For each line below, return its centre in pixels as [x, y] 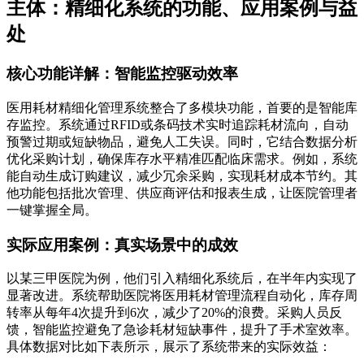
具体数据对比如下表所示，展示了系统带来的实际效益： [169, 347]
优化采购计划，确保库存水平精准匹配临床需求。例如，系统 [182, 159]
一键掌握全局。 [52, 210]
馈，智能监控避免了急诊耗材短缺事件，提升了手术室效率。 [182, 330]
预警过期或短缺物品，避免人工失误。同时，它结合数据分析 [182, 142]
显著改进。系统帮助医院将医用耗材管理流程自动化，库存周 [182, 296]
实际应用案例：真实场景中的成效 [122, 245]
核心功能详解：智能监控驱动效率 [122, 74]
